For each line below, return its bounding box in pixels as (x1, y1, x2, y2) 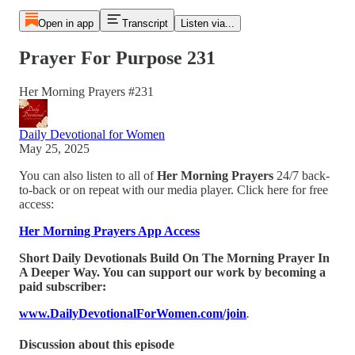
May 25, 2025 (19, 141, 90, 155)
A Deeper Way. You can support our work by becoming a (19, 265, 326, 279)
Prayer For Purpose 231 (19, 47, 216, 68)
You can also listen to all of (19, 168, 157, 182)
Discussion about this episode (19, 338, 174, 352)
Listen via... (180, 17, 235, 29)
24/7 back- (277, 168, 330, 182)
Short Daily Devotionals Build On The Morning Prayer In (19, 250, 330, 265)
